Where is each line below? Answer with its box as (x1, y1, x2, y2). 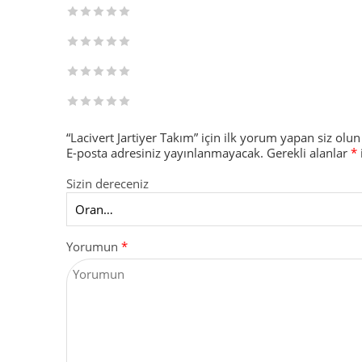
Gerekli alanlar (267, 145, 351, 161)
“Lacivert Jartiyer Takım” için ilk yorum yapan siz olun (66, 129, 360, 145)
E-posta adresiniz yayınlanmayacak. (66, 145, 263, 161)
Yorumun (66, 238, 121, 255)
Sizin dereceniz (66, 175, 149, 192)
